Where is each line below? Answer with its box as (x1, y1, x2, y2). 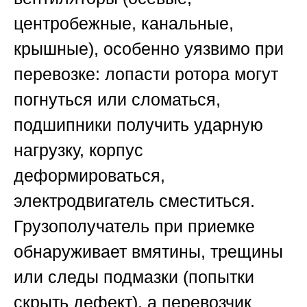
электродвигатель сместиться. (14, 191, 255, 211)
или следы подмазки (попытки (14, 267, 254, 287)
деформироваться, (14, 166, 165, 186)
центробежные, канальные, (14, 14, 234, 34)
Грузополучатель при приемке (14, 217, 255, 236)
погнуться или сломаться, (14, 90, 221, 110)
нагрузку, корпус (14, 140, 143, 160)
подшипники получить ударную (14, 115, 263, 135)
